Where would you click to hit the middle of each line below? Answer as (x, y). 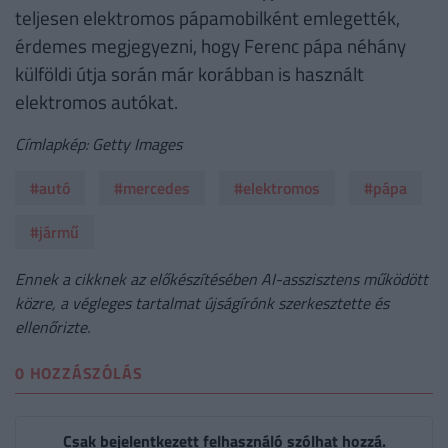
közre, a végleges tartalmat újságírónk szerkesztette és (202, 302)
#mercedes (152, 188)
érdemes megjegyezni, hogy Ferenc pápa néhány (210, 46)
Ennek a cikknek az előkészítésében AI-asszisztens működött (221, 278)
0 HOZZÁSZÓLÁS (79, 373)
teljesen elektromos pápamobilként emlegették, (207, 18)
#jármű (54, 232)
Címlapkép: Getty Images (98, 144)
